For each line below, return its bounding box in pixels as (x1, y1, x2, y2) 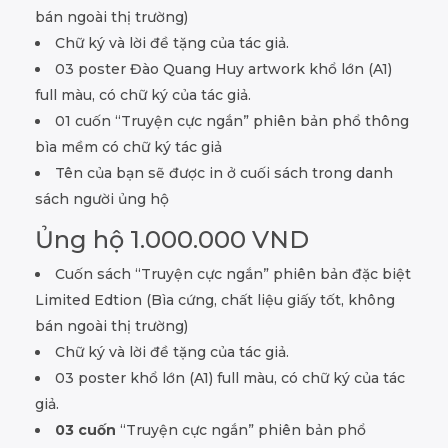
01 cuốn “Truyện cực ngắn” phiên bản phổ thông (55, 111, 409, 130)
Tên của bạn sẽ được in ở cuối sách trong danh (55, 163, 393, 182)
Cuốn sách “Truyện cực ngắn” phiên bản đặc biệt (55, 264, 411, 283)
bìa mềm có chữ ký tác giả (35, 137, 222, 156)
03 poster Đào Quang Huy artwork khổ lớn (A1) (55, 59, 392, 78)
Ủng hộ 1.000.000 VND (35, 224, 309, 254)
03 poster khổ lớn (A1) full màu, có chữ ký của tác (55, 368, 405, 387)
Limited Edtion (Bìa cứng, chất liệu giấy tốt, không (35, 290, 395, 309)
